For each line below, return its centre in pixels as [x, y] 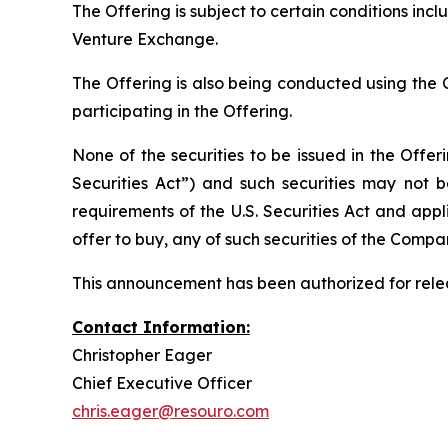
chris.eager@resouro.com [170, 411]
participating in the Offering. [184, 111]
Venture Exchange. [145, 39]
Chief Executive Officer [162, 383]
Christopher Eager [142, 355]
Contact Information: [161, 327]
